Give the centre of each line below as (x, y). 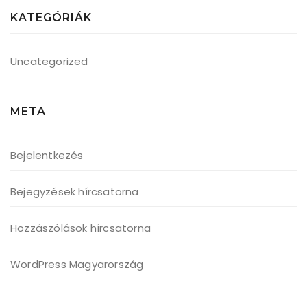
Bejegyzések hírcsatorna (75, 192)
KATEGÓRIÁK (51, 17)
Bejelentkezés (47, 155)
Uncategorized (49, 61)
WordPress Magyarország (77, 264)
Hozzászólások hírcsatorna (81, 228)
